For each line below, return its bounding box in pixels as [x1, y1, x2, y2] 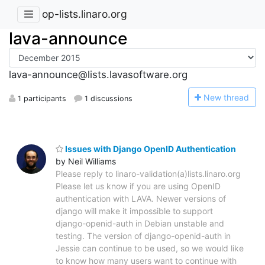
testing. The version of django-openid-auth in [56, 230, 231, 241]
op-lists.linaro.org [42, 8, 127, 21]
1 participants [15, 93, 66, 103]
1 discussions [82, 93, 133, 103]
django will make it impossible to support [56, 205, 213, 216]
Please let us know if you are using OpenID [56, 180, 221, 191]
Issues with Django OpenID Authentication [63, 143, 236, 154]
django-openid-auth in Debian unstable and [56, 218, 224, 228]
